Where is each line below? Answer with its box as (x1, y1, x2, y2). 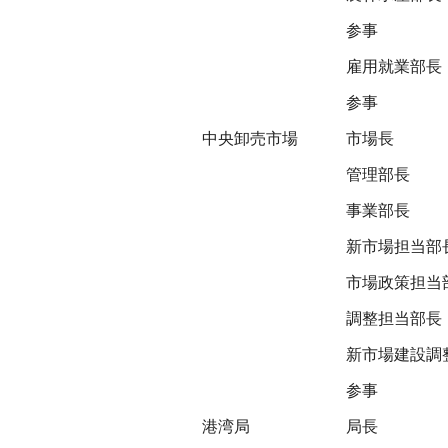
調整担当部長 (346, 310, 442, 327)
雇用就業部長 (346, 58, 442, 75)
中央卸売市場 (202, 130, 298, 147)
